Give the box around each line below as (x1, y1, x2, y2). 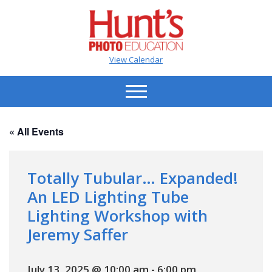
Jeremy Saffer (27, 223, 128, 245)
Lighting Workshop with (27, 204, 208, 226)
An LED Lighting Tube (27, 185, 189, 208)
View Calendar (109, 53, 163, 65)
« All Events (9, 124, 64, 138)
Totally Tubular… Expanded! (27, 166, 238, 189)
